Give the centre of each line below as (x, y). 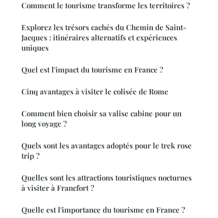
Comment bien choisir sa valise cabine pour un (101, 113)
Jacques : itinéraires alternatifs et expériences (99, 37)
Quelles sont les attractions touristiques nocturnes (107, 177)
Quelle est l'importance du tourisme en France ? (103, 209)
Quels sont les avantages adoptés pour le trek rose (107, 145)
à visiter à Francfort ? (58, 188)
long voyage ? (44, 123)
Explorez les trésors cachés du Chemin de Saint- (104, 27)
